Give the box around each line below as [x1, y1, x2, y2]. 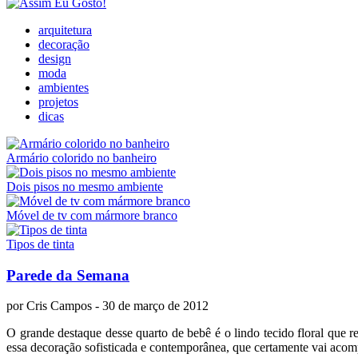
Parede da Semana [6, 266, 129, 284]
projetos [38, 95, 78, 109]
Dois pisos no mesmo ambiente [6, 180, 163, 193]
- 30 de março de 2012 [92, 299, 209, 313]
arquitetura [38, 23, 92, 37]
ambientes [38, 81, 89, 94]
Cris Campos [26, 299, 92, 313]
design [38, 52, 71, 66]
